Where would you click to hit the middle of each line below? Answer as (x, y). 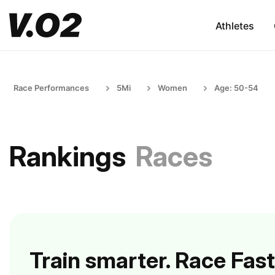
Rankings (68, 156)
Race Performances (51, 88)
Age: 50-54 (236, 88)
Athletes (234, 25)
